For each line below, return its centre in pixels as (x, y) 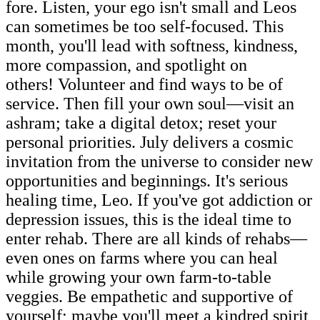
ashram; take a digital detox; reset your (141, 122)
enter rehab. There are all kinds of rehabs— (156, 238)
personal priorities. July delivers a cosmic (150, 142)
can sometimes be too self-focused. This (145, 26)
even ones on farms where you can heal (142, 257)
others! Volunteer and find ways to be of (144, 84)
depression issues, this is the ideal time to (149, 219)
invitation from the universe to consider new (159, 161)
